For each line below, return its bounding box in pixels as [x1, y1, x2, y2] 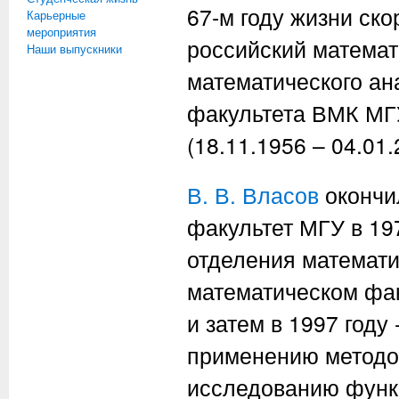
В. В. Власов [187, 179, 319, 210]
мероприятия [27, 23, 96, 40]
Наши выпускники [27, 40, 122, 57]
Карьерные [27, 6, 85, 23]
